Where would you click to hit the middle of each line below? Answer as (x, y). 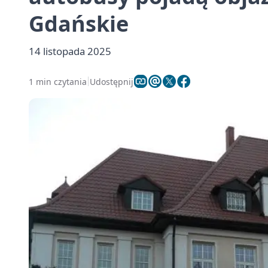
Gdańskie (79, 24)
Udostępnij (112, 81)
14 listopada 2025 (70, 51)
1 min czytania (58, 81)
